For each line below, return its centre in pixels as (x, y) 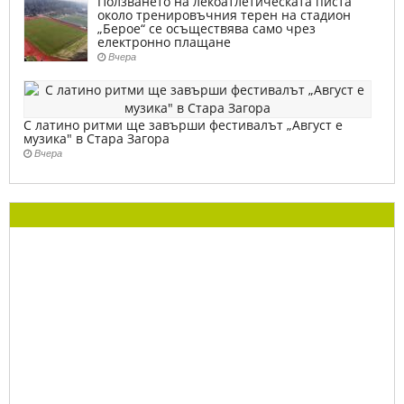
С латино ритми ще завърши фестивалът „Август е (183, 125)
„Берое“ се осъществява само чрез (207, 28)
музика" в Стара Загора (96, 138)
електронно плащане (164, 42)
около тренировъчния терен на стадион (224, 15)
